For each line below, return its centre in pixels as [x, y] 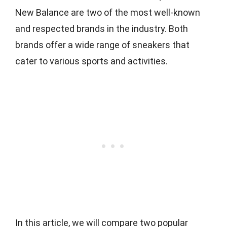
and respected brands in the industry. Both [102, 28]
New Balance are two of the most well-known [108, 12]
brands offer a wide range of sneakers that [102, 45]
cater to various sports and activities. [91, 61]
